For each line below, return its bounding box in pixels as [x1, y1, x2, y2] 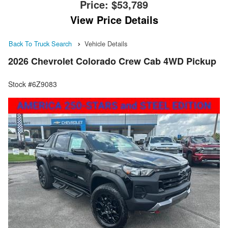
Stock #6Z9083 [8, 79, 57, 90]
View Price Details [70, 12, 158, 27]
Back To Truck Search [9, 39, 72, 48]
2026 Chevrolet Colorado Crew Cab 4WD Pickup [8, 54, 216, 68]
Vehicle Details [84, 39, 127, 48]
